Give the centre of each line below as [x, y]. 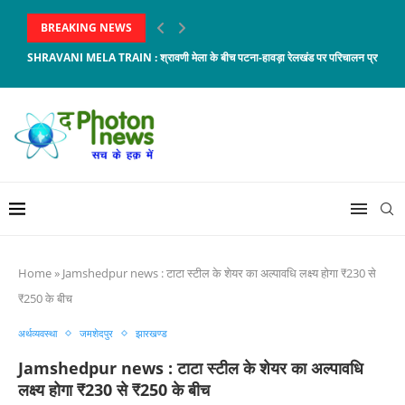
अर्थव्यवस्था [38, 333]
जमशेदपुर [96, 333]
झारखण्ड [151, 333]
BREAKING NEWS [86, 28]
